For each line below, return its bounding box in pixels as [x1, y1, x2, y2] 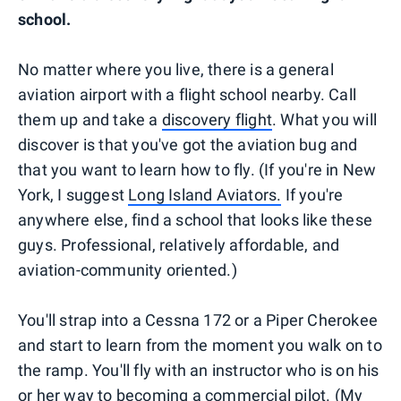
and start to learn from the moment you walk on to [18, 336, 382, 354]
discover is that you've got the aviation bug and [18, 135, 358, 154]
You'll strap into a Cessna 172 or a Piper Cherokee [18, 311, 379, 329]
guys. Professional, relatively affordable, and [18, 235, 340, 254]
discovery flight [161, 110, 273, 129]
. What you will [272, 110, 378, 129]
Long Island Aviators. [128, 185, 282, 204]
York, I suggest [18, 185, 129, 204]
